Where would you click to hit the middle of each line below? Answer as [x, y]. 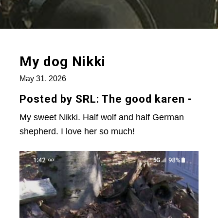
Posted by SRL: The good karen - [106, 99]
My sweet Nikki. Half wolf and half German [102, 118]
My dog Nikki [63, 62]
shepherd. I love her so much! [77, 132]
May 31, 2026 [43, 79]
